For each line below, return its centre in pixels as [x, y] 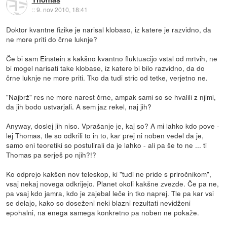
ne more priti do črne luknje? [52, 39]
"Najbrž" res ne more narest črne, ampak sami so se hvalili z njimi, [111, 97]
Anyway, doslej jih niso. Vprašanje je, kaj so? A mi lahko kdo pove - [113, 126]
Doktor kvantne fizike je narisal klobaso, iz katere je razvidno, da [109, 30]
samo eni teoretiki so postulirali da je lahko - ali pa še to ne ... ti [107, 145]
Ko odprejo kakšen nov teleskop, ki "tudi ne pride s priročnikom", [109, 174]
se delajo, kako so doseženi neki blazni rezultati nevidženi [99, 203]
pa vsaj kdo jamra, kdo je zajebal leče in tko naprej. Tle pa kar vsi [110, 193]
